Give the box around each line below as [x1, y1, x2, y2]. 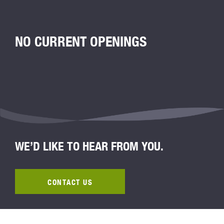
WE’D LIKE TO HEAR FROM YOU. [15, 139, 163, 153]
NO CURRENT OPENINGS [15, 33, 147, 49]
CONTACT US [47, 177, 92, 187]
